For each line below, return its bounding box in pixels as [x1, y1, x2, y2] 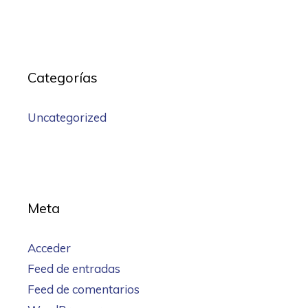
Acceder [27, 240, 71, 255]
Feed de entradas [27, 261, 120, 276]
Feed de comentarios [27, 281, 140, 296]
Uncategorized [27, 109, 107, 124]
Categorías [27, 68, 98, 86]
